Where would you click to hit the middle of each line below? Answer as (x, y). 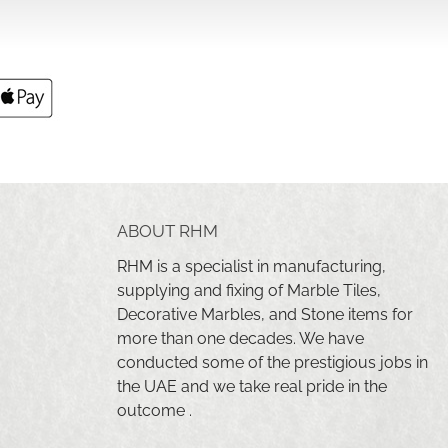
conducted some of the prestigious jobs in (272, 363)
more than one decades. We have (240, 339)
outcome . (154, 411)
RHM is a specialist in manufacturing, (251, 267)
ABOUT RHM (167, 231)
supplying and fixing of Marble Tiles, (249, 291)
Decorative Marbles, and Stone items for (265, 315)
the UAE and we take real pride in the (252, 387)
